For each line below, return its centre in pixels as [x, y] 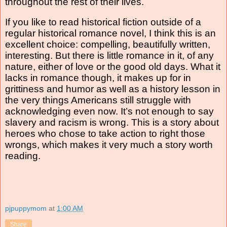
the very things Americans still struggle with [98, 100]
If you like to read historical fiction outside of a [103, 22]
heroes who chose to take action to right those [105, 133]
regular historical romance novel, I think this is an [110, 33]
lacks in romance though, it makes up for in [98, 78]
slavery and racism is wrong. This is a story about [112, 122]
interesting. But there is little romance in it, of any [109, 55]
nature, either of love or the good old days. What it [113, 66]
